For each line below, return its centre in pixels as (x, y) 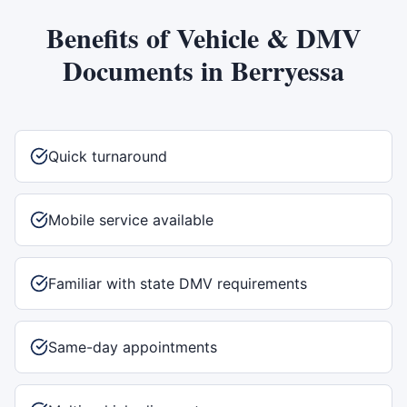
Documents (128, 70)
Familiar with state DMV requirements (178, 283)
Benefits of (111, 37)
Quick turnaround (108, 156)
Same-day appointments (133, 347)
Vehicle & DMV (268, 37)
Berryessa (288, 70)
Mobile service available (131, 220)
